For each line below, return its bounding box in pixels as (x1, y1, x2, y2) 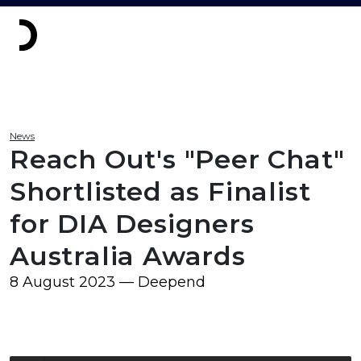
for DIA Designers (10, 208, 255, 239)
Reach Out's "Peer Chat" (10, 143, 345, 175)
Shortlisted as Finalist (10, 176, 311, 207)
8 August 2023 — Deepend (10, 273, 205, 291)
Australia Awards (10, 240, 246, 272)
